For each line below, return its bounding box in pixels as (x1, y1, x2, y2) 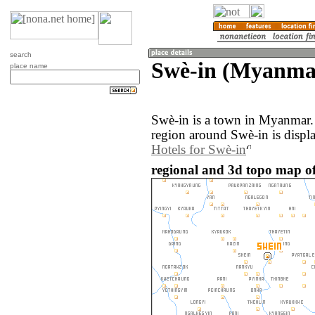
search (10, 51, 32, 58)
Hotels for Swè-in (151, 143, 246, 157)
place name (10, 62, 48, 70)
